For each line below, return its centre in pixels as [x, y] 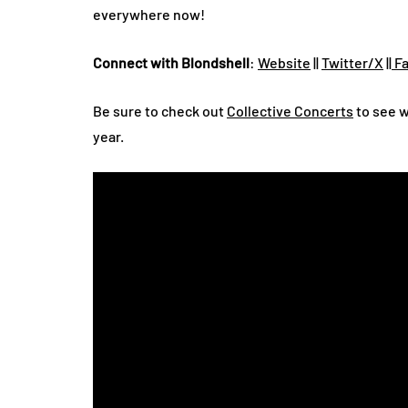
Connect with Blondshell [171, 62]
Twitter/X [352, 62]
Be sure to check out [160, 110]
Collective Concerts [290, 110]
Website [284, 62]
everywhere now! [149, 14]
